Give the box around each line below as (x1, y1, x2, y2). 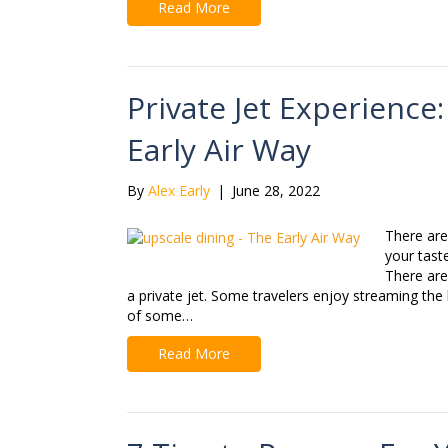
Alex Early (148, 181, 210, 201)
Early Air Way (127, 129, 311, 171)
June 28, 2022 (232, 181, 320, 201)
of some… (127, 306, 193, 326)
